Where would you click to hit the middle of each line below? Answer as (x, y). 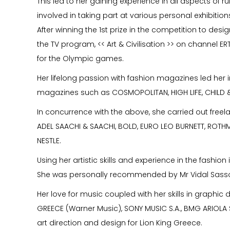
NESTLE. (49, 141)
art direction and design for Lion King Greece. (120, 223)
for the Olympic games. (80, 59)
